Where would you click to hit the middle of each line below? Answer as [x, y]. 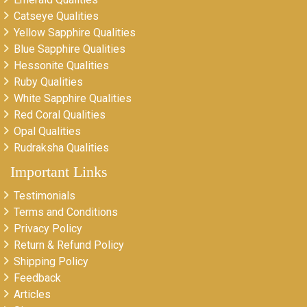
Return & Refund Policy [69, 245]
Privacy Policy [48, 228]
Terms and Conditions [66, 212]
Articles [32, 294]
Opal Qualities [47, 131]
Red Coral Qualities [60, 114]
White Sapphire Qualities [73, 98]
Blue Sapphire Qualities [70, 49]
